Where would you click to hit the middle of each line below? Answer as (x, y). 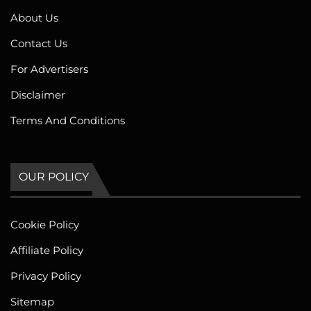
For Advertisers (49, 69)
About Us (34, 17)
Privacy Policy (46, 276)
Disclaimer (38, 94)
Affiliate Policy (47, 250)
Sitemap (32, 301)
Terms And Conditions (68, 120)
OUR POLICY (54, 176)
